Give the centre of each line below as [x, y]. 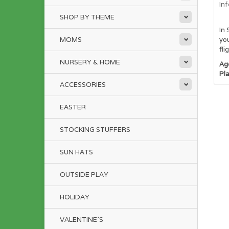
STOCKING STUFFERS [95, 130]
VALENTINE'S [82, 220]
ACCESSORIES [83, 85]
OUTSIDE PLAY [84, 175]
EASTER [73, 107]
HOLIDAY [75, 197]
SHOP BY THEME [87, 17]
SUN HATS [76, 152]
